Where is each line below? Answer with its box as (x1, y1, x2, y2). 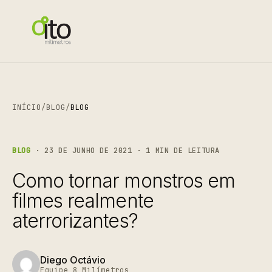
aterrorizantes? (12, 209, 138, 233)
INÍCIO (12, 103, 41, 112)
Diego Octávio (40, 253, 106, 266)
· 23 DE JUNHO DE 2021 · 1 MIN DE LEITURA (30, 146, 220, 155)
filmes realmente (12, 189, 154, 212)
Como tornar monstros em (12, 169, 235, 192)
